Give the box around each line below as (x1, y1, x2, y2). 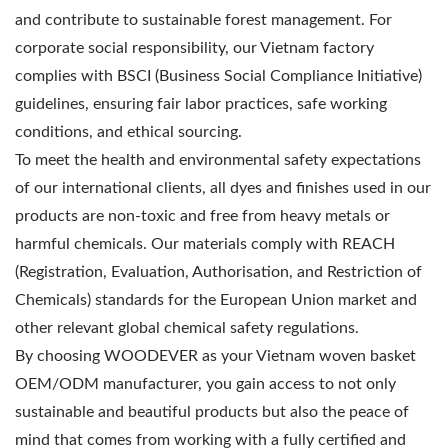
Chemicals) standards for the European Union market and (15, 292, 417, 309)
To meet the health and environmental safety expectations (15, 152, 421, 169)
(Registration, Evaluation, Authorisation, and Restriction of (15, 264, 422, 281)
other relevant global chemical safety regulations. (15, 320, 359, 337)
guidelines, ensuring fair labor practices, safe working (15, 96, 387, 113)
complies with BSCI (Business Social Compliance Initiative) (15, 68, 422, 85)
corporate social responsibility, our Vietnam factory (15, 40, 374, 57)
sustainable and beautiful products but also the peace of (15, 404, 409, 421)
